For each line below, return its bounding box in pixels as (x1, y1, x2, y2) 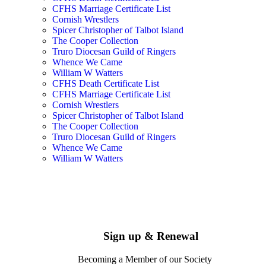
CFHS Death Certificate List (52, 78, 159, 89)
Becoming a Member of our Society (78, 254, 212, 264)
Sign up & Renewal (103, 230, 198, 243)
